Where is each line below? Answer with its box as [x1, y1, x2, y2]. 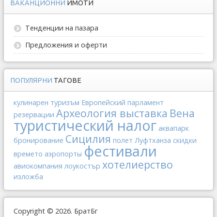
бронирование [14, 136, 63, 145]
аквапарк [158, 124, 189, 133]
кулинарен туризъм [14, 98, 79, 107]
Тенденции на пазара [25, 23, 98, 32]
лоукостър [64, 161, 100, 170]
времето [14, 149, 43, 158]
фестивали [84, 141, 157, 160]
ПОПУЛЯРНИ [10, 77, 54, 84]
